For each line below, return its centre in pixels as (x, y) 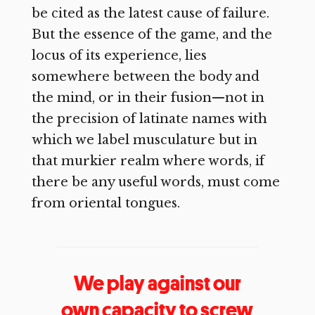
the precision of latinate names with (149, 118)
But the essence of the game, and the (152, 34)
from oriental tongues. (105, 203)
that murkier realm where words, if (148, 161)
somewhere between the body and (145, 76)
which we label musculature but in (144, 140)
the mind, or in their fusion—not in (148, 97)
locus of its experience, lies (119, 55)
